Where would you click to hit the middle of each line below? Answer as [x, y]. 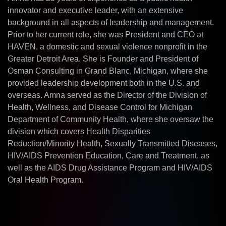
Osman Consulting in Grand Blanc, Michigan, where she [108, 71]
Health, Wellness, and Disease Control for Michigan [100, 107]
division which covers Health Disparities [79, 131]
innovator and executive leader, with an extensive [95, 10]
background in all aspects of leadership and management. [111, 22]
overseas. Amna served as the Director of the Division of [107, 95]
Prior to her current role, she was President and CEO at [105, 35]
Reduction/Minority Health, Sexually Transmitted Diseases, [112, 144]
